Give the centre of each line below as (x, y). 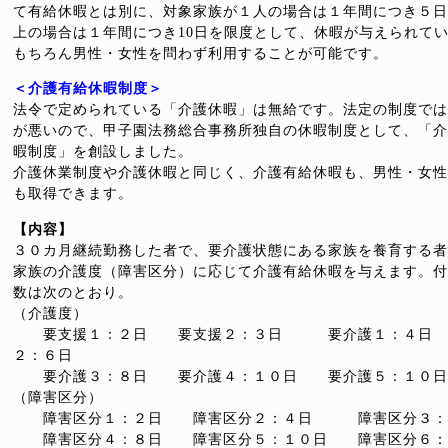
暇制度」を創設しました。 (103, 151)
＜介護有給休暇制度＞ (88, 88)
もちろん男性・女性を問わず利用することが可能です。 (200, 53)
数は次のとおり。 (73, 292)
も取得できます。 (73, 193)
